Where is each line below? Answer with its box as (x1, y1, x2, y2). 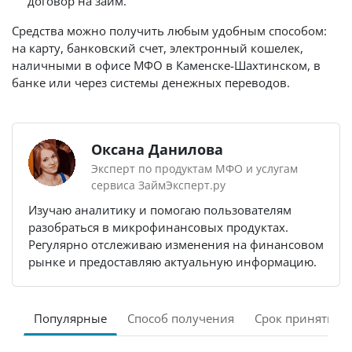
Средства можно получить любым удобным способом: (12, 23, 327, 38)
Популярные (34, 310, 107, 326)
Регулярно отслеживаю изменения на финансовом (28, 236, 324, 252)
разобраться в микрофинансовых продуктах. (28, 219, 288, 235)
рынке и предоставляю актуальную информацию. (28, 254, 317, 269)
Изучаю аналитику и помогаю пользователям (28, 202, 291, 218)
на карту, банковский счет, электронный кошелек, (12, 40, 303, 56)
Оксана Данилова (91, 140, 223, 159)
